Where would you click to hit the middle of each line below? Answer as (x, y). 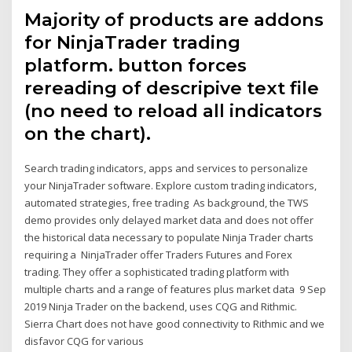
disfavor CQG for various (86, 341)
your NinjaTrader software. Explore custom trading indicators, (171, 186)
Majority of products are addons (174, 20)
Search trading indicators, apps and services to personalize (167, 169)
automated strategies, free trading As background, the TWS (167, 203)
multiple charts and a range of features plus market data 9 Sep (176, 290)
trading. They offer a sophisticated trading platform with (157, 272)
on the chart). (88, 134)
